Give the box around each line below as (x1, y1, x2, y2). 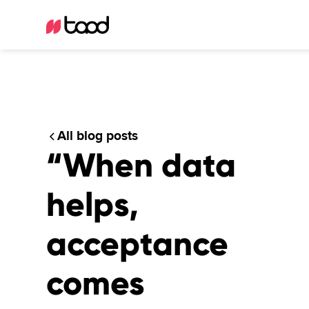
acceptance (46, 223, 229, 264)
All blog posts (57, 128, 139, 144)
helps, (46, 184, 139, 225)
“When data (46, 145, 237, 186)
